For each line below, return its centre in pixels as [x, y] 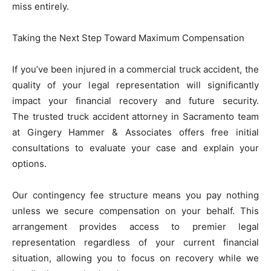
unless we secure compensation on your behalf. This [135, 211]
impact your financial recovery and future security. [135, 100]
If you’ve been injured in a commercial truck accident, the [135, 69]
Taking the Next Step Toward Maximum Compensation [128, 38]
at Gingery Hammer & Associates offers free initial [135, 132]
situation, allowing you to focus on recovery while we [135, 258]
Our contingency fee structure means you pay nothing [135, 195]
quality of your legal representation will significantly [135, 85]
